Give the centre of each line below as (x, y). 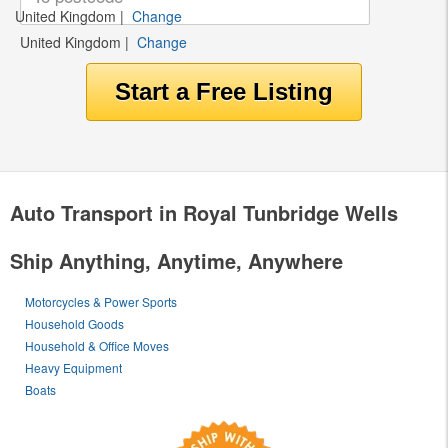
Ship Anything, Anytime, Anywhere (176, 260)
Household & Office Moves (97, 345)
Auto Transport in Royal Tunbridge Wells (204, 212)
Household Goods (75, 323)
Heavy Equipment (74, 367)
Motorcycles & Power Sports (101, 301)
